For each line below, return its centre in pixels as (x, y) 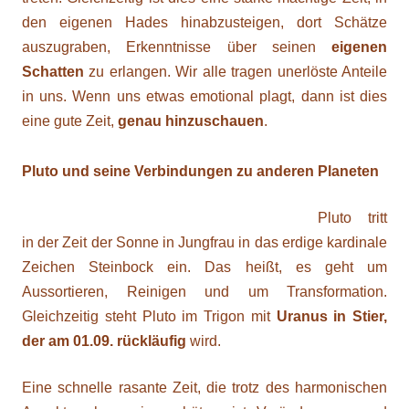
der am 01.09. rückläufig (104, 341)
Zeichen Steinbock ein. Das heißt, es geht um (204, 267)
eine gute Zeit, (70, 121)
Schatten (53, 72)
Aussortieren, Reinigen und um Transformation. (204, 292)
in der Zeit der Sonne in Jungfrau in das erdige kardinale (204, 242)
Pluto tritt (352, 218)
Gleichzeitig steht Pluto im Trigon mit (149, 316)
